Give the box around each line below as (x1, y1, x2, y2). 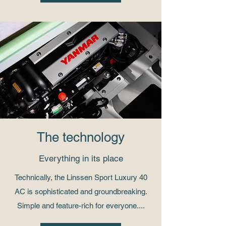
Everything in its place (38, 153, 123, 163)
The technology (37, 129, 125, 145)
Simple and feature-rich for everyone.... (17, 201, 145, 210)
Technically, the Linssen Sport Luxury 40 (14, 173, 147, 182)
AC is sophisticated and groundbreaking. (14, 187, 147, 196)
